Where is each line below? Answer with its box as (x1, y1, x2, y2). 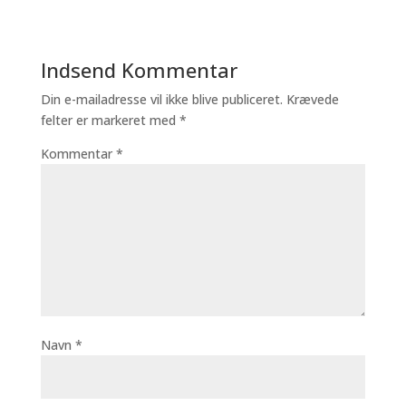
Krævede (285, 91, 339, 108)
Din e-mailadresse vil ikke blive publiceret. (40, 91, 283, 108)
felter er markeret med (40, 111, 179, 129)
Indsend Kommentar (40, 56, 237, 83)
